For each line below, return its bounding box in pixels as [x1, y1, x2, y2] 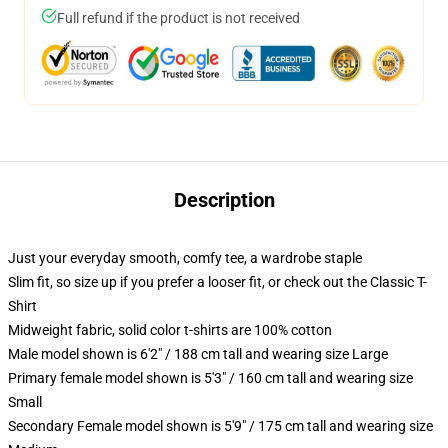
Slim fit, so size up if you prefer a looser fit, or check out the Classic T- [8, 274, 427, 290]
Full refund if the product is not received [57, 10, 300, 26]
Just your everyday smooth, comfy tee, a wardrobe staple [8, 250, 362, 266]
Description [173, 188, 275, 212]
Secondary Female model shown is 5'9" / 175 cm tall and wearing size [8, 418, 433, 434]
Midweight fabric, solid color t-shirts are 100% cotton [8, 322, 332, 338]
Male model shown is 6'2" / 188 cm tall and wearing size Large [8, 346, 388, 362]
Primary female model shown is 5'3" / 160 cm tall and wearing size [8, 370, 413, 386]
